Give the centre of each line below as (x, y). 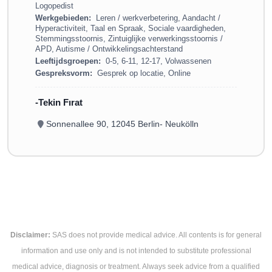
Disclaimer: (30, 234)
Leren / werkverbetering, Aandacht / (158, 18)
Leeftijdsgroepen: (68, 61)
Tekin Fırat (60, 102)
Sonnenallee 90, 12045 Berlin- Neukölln (122, 124)
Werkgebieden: (63, 18)
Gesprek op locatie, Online (144, 73)
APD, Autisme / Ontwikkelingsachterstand (109, 49)
